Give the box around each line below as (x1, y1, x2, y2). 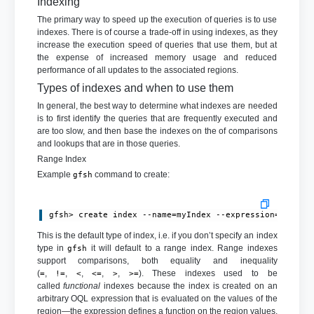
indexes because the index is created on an (100, 280, 278, 291)
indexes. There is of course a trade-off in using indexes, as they (36, 27, 278, 37)
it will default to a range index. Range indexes (87, 243, 278, 253)
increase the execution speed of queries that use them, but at (36, 39, 278, 50)
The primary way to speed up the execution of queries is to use (36, 14, 278, 25)
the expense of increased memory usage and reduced (36, 52, 278, 62)
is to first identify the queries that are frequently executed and (36, 113, 278, 123)
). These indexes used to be (138, 268, 278, 278)
